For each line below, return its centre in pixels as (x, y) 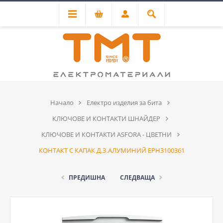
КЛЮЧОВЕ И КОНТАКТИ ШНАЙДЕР (106, 118)
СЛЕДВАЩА (137, 177)
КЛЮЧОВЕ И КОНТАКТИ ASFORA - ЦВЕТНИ (106, 134)
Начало (62, 103)
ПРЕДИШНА (87, 177)
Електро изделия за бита (124, 103)
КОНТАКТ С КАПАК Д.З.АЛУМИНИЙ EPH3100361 (111, 150)
